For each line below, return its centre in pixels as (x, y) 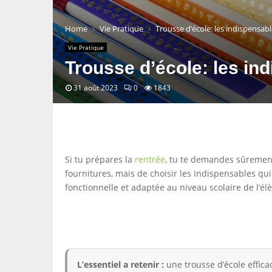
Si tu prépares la (100, 159)
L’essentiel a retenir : (121, 264)
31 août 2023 (96, 88)
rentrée (150, 159)
